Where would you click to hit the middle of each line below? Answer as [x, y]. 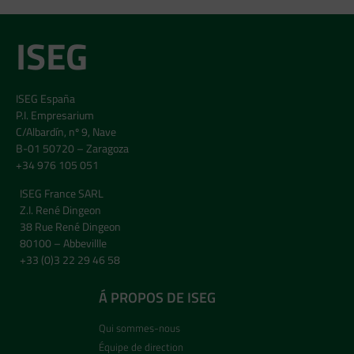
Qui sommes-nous [139, 328]
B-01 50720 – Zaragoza [72, 149]
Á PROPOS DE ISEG [157, 297]
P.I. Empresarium [55, 115]
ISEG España [45, 99]
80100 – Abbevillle [63, 243]
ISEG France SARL [62, 193]
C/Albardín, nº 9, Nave [66, 132]
